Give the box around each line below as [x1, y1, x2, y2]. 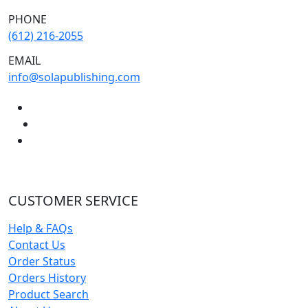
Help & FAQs [8, 220, 73, 236]
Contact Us [8, 236, 65, 252]
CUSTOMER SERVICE [8, 190, 138, 210]
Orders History [8, 269, 86, 285]
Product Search [8, 286, 89, 302]
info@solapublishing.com [8, 69, 140, 85]
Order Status [8, 253, 76, 269]
